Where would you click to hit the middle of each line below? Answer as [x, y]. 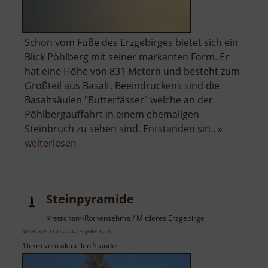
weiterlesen [51, 143]
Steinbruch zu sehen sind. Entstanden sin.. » [124, 129]
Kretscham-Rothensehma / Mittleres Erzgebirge [125, 218]
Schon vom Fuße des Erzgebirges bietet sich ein [131, 43]
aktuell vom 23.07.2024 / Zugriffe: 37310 [68, 232]
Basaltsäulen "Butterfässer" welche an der [119, 100]
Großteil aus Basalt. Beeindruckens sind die [122, 86]
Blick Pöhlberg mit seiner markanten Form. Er [127, 57]
